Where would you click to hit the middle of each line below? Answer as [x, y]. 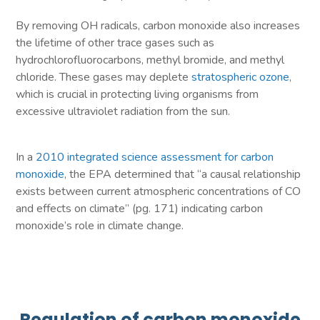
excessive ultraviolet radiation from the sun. [125, 112]
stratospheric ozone [241, 77]
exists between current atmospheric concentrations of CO [159, 192]
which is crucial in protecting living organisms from [137, 95]
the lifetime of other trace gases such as [115, 43]
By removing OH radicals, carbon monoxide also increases [158, 26]
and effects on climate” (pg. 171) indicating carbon [140, 209]
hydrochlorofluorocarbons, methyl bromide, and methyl [150, 60]
